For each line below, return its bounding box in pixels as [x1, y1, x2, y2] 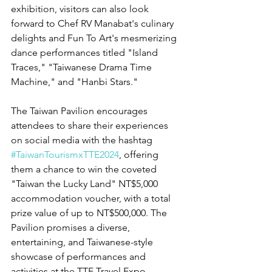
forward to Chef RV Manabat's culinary [11, 18, 176, 29]
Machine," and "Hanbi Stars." [11, 76, 138, 87]
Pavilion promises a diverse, [11, 222, 132, 233]
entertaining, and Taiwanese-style [11, 236, 155, 248]
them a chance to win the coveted [11, 163, 159, 175]
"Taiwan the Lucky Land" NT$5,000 [11, 178, 160, 189]
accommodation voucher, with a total [11, 192, 173, 204]
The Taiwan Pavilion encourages [11, 105, 150, 117]
